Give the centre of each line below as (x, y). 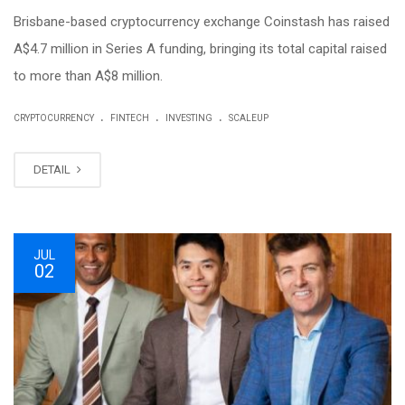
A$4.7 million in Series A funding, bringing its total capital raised (200, 48)
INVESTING (189, 118)
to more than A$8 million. (88, 75)
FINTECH (130, 118)
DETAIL (53, 169)
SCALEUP (249, 118)
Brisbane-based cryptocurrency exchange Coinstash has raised (202, 21)
